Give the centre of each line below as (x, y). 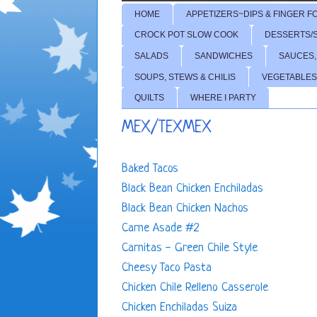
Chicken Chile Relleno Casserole (195, 287)
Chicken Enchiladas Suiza (179, 307)
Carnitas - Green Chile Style (190, 248)
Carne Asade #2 (161, 228)
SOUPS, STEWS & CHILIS (185, 77)
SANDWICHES (224, 56)
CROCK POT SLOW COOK (186, 35)
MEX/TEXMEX (167, 128)
